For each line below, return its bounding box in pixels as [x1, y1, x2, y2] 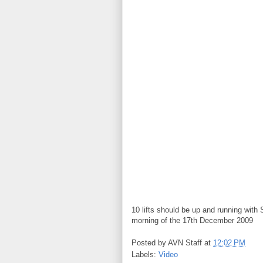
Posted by [131, 238, 168, 248]
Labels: [131, 250, 159, 259]
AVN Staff [168, 238, 202, 248]
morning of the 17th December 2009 [131, 215, 253, 225]
